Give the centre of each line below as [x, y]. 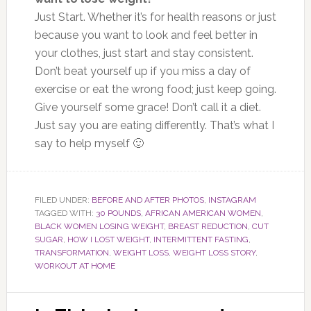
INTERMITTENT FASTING [201, 239]
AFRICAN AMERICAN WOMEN [203, 213]
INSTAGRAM [232, 200]
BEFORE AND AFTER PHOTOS [148, 200]
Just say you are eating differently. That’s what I [154, 125]
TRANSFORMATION [72, 252]
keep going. [245, 89]
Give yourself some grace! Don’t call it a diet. [148, 107]
